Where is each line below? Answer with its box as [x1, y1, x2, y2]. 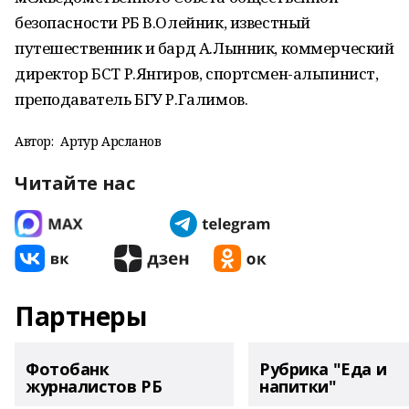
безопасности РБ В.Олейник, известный [15, 12, 310, 33]
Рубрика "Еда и [259, 358, 387, 380]
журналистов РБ [26, 375, 163, 397]
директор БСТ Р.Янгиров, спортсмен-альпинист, [15, 63, 379, 84]
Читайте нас [15, 171, 135, 195]
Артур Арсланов [60, 132, 162, 150]
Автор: [15, 132, 54, 150]
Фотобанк [26, 358, 110, 380]
